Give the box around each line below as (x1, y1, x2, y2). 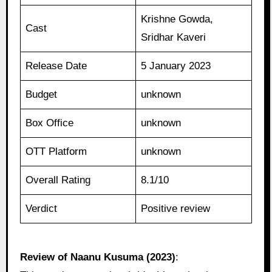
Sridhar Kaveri (141, 32, 206, 44)
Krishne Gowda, (141, 13, 214, 25)
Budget (25, 89, 58, 101)
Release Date (25, 60, 87, 72)
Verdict (25, 203, 58, 215)
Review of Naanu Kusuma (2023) (19, 251, 175, 263)
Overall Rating (25, 174, 91, 186)
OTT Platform (25, 146, 87, 158)
